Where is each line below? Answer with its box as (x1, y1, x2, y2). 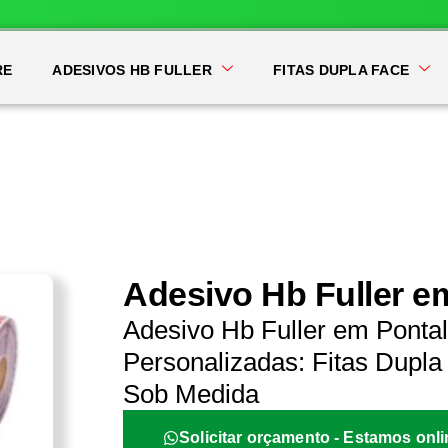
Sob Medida (123, 379, 260, 409)
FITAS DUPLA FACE (273, 62, 410, 78)
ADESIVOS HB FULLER (52, 62, 212, 78)
